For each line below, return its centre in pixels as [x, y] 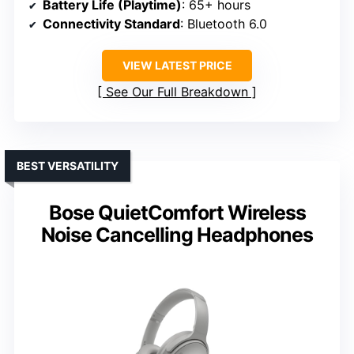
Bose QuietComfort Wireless [177, 212]
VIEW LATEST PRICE [177, 65]
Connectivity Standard [111, 23]
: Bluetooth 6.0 [224, 23]
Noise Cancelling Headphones [177, 234]
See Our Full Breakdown [177, 91]
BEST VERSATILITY [68, 165]
